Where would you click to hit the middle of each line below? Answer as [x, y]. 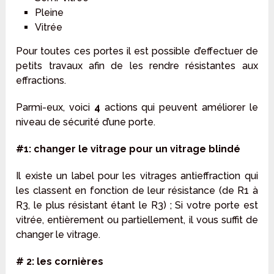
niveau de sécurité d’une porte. [86, 122]
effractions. [41, 80]
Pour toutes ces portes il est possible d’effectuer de [137, 51]
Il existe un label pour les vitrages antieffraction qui [137, 176]
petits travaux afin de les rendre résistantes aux [137, 65]
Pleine [49, 12]
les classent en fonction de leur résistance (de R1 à [137, 190]
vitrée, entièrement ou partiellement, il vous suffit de [137, 220]
